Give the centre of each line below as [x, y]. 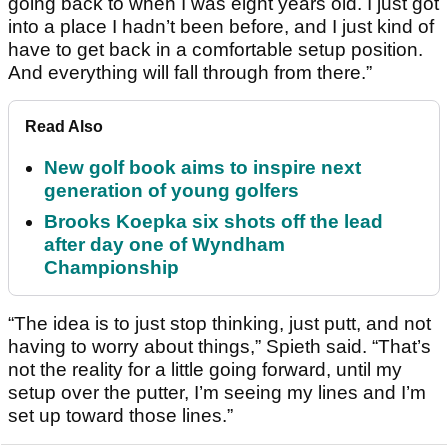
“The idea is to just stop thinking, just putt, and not [219, 324]
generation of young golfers [171, 191]
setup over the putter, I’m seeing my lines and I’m [217, 393]
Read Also [64, 127]
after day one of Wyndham [164, 245]
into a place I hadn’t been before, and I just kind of [221, 27]
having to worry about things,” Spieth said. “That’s [219, 347]
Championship [111, 268]
